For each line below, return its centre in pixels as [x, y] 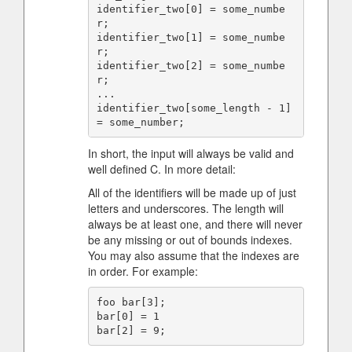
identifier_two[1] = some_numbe [191, 37]
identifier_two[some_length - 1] [194, 108]
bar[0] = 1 [128, 316]
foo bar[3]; [131, 302]
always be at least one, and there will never [195, 224]
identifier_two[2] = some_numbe [191, 65]
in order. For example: [143, 271]
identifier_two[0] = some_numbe [191, 9]
